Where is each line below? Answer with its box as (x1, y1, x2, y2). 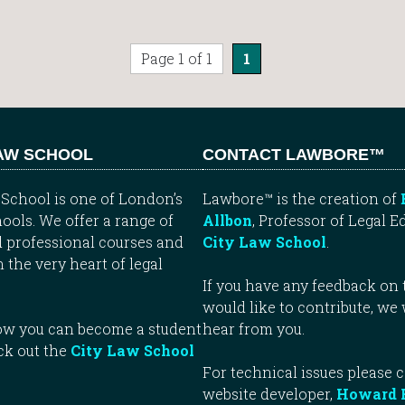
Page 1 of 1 (141, 48, 213, 68)
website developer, (202, 383, 336, 403)
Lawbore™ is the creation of (202, 188, 400, 208)
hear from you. (202, 318, 305, 338)
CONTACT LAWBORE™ (202, 145, 385, 164)
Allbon (202, 210, 252, 230)
